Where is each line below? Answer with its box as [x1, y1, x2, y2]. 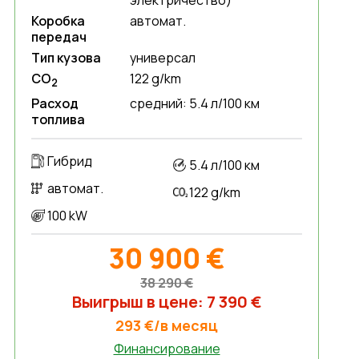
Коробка [31, 12, 85, 30]
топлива [31, 111, 85, 128]
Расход [31, 95, 79, 112]
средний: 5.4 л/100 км [130, 95, 260, 112]
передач [31, 28, 87, 46]
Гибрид [47, 152, 92, 170]
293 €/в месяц [115, 316, 218, 335]
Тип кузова [31, 49, 101, 67]
